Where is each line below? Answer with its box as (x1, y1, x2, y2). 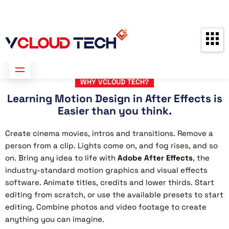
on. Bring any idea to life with (5, 152, 118, 163)
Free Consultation (156, 7, 209, 15)
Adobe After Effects (118, 152, 193, 163)
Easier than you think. (57, 103, 172, 118)
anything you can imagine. (5, 214, 104, 224)
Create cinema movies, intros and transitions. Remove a (5, 128, 213, 138)
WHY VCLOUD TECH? (80, 77, 149, 86)
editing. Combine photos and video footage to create (5, 201, 207, 212)
